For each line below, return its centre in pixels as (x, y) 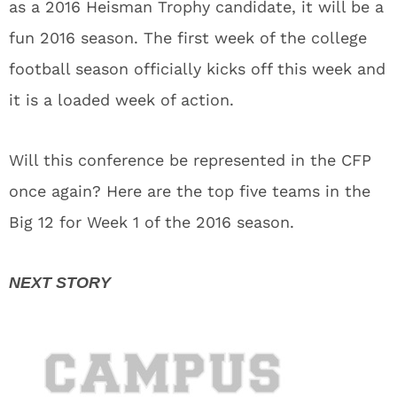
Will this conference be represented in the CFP (190, 160)
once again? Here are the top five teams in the (190, 191)
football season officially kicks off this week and (197, 69)
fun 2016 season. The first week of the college (188, 38)
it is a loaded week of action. (121, 100)
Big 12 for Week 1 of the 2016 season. (152, 222)
